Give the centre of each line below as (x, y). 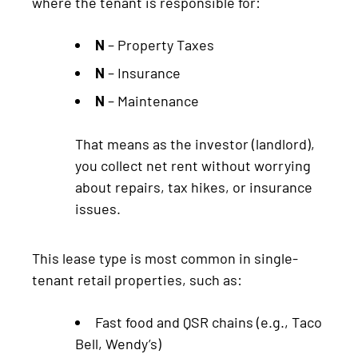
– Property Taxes (159, 44)
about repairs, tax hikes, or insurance (194, 187)
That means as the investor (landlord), (195, 143)
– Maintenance (152, 100)
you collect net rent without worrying (193, 165)
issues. (98, 208)
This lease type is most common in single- (165, 258)
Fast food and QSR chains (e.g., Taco (209, 322)
